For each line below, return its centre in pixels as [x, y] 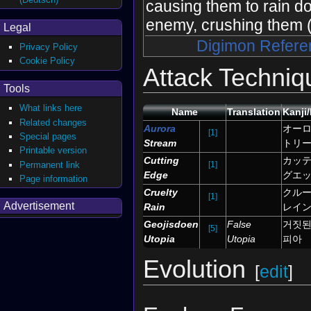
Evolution [194, 269]
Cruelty [161, 193]
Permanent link [50, 165]
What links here [51, 108]
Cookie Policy [48, 61]
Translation [254, 112]
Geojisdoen [171, 225]
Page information [54, 178]
